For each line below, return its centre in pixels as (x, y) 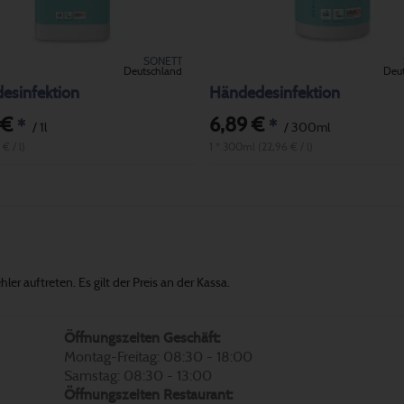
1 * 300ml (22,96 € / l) (261, 147)
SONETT (162, 61)
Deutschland (152, 71)
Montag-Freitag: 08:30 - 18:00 (158, 357)
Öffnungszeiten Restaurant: (148, 395)
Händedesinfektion (274, 94)
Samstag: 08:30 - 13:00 (138, 376)
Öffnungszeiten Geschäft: (142, 338)
